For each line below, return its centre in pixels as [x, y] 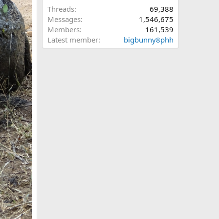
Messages [64, 19]
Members [64, 29]
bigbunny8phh [149, 40]
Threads [61, 9]
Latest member [73, 40]
